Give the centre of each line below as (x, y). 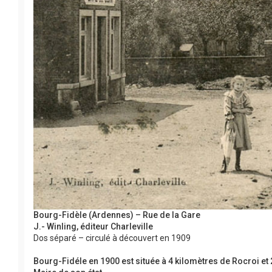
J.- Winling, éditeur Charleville (93, 226)
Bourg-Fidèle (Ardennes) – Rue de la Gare (117, 215)
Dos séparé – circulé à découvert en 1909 (112, 238)
